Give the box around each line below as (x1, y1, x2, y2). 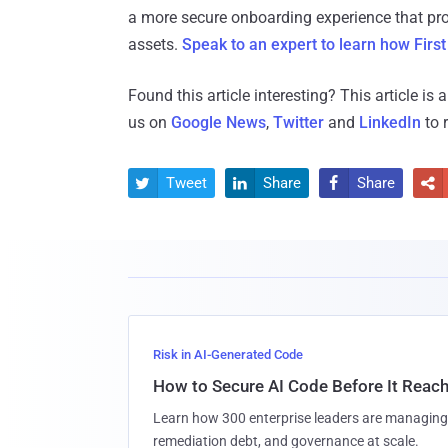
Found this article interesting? (128, 86, 340, 106)
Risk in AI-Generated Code (153, 347, 303, 363)
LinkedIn (359, 113, 421, 133)
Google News (171, 113, 266, 133)
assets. (128, 35, 182, 55)
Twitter (273, 113, 324, 133)
